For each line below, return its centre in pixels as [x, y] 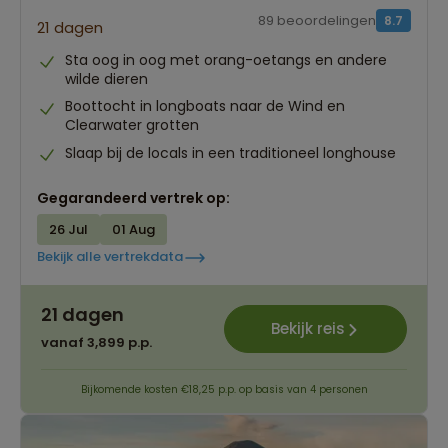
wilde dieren [106, 79]
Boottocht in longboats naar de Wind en [205, 106]
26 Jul [68, 229]
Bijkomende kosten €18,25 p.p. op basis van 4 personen [224, 389]
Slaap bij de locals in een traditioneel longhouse [230, 152]
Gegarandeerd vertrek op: [133, 197]
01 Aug [133, 229]
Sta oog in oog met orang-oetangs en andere [226, 60]
